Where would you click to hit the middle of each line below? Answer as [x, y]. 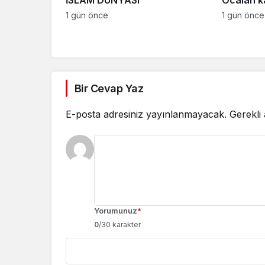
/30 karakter [120, 224]
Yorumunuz [116, 210]
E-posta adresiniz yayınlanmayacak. [146, 114]
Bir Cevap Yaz [109, 88]
